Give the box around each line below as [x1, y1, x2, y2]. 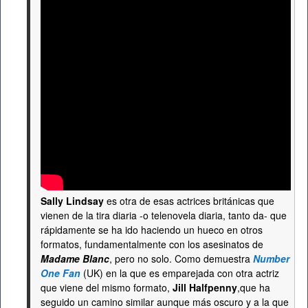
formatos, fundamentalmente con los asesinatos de [41, 237, 263, 251]
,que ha [237, 280, 270, 294]
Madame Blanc [41, 252, 109, 265]
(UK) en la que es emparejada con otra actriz [80, 266, 279, 280]
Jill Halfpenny [173, 280, 237, 294]
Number [253, 252, 289, 265]
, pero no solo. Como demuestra [109, 252, 253, 265]
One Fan [41, 266, 80, 280]
